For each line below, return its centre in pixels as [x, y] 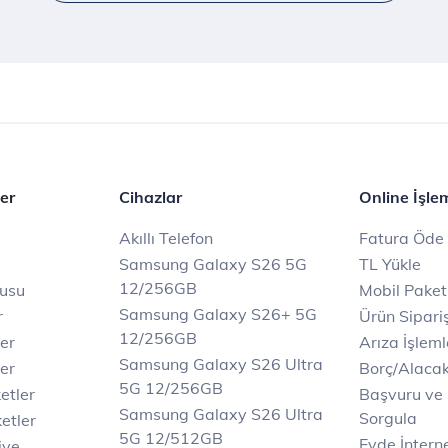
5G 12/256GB [171, 388]
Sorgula [388, 418]
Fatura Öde [401, 238]
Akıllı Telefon [166, 238]
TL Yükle [390, 264]
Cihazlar [150, 197]
